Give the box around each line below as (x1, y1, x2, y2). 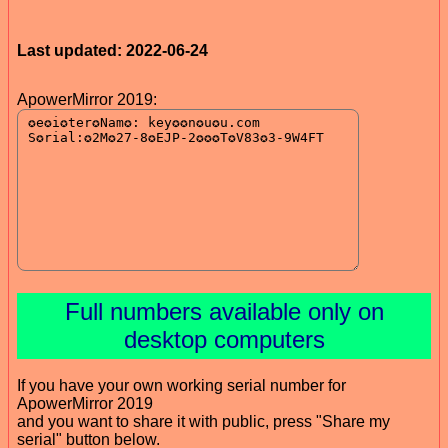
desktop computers (123, 325, 325, 353)
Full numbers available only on (64, 297, 384, 325)
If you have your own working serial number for (17, 376, 346, 394)
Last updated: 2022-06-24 (17, 41, 208, 59)
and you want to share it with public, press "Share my (17, 412, 390, 430)
